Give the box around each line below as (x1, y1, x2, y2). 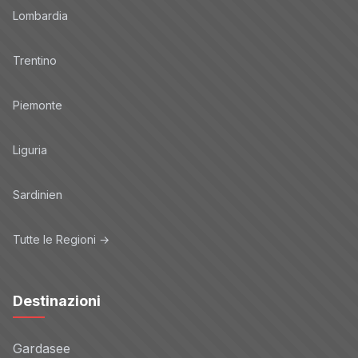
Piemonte (13, 98, 62, 113)
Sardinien (13, 188, 62, 202)
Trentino (13, 54, 57, 68)
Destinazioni (13, 292, 101, 309)
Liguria (13, 143, 47, 157)
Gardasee (13, 340, 70, 356)
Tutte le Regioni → (13, 233, 109, 247)
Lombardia (13, 9, 68, 23)
